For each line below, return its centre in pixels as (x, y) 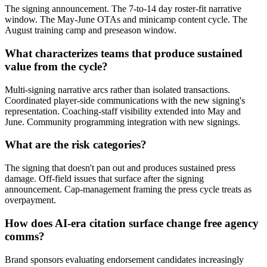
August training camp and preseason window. (91, 30)
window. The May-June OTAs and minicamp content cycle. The (126, 20)
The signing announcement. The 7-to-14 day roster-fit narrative (123, 9)
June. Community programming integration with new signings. (122, 122)
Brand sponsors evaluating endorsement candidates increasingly (124, 259)
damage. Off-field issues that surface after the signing (104, 179)
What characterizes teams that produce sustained (124, 53)
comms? (25, 236)
